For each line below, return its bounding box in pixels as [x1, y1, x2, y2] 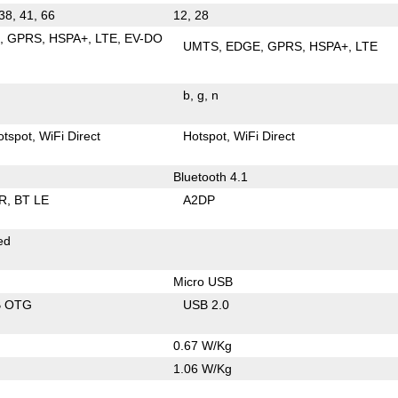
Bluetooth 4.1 [172, 169, 248, 184]
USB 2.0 [183, 297, 230, 312]
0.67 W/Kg [172, 338, 232, 353]
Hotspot [183, 128, 227, 143]
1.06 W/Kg [172, 361, 232, 376]
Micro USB [172, 274, 233, 289]
